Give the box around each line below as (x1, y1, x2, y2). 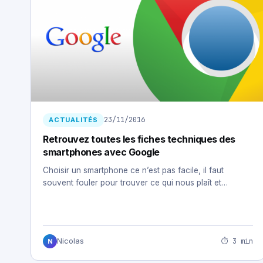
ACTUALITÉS (49, 115, 98, 124)
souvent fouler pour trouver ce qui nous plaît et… (43, 177, 228, 187)
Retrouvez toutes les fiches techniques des (43, 133, 235, 145)
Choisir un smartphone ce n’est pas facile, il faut (43, 165, 224, 175)
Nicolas (57, 237, 84, 246)
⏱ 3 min (221, 236, 253, 246)
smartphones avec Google (43, 146, 160, 158)
